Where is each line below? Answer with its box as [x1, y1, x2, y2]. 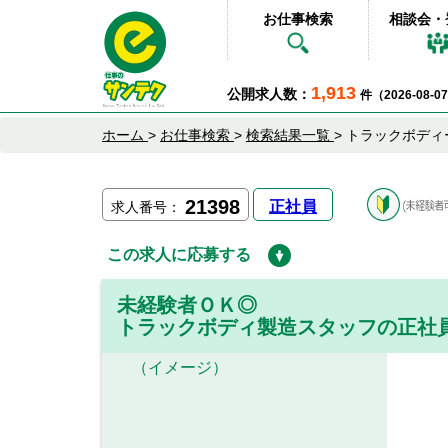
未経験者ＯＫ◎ [117, 294, 257, 316]
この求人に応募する [107, 246, 251, 263]
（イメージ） [132, 359, 228, 376]
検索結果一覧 [246, 127, 330, 143]
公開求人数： [227, 86, 311, 102]
